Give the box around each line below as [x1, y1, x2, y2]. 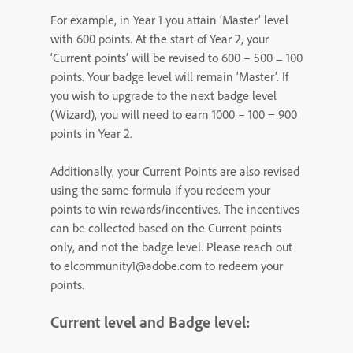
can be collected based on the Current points [50, 220, 281, 236]
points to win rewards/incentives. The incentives [50, 201, 299, 217]
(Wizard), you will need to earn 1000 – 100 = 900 [50, 106, 297, 122]
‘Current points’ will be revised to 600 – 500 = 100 [50, 50, 303, 65]
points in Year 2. [50, 125, 132, 141]
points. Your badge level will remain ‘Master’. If [50, 69, 288, 84]
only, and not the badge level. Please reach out [50, 239, 292, 255]
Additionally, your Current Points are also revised [50, 163, 299, 179]
